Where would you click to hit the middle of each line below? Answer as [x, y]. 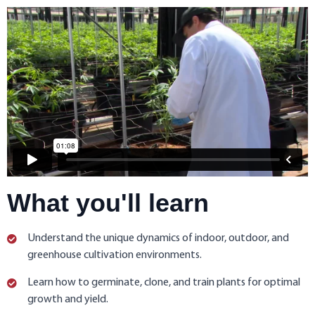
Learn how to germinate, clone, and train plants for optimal [163, 283]
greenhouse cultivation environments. [114, 256]
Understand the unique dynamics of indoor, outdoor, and [158, 239]
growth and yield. [67, 300]
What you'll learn [108, 203]
